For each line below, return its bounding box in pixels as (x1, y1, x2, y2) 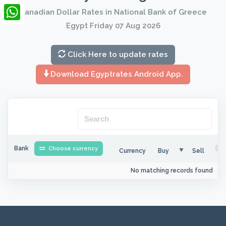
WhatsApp (4, 23, 46, 33)
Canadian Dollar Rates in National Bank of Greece (19, 8, 207, 17)
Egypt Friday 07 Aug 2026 (66, 21, 160, 30)
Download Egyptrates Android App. (50, 70, 183, 79)
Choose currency (47, 145, 98, 152)
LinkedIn (4, 3, 38, 13)
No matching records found (130, 167, 213, 174)
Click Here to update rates (66, 50, 168, 59)
